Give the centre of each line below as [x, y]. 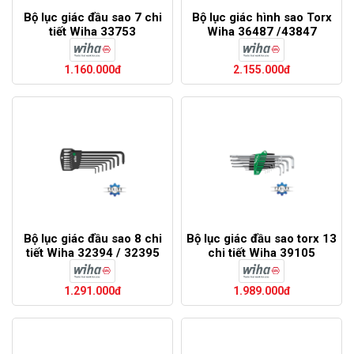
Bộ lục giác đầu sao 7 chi [92, 18]
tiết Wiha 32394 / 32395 [92, 253]
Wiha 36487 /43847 [262, 32]
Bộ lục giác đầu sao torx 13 [262, 239]
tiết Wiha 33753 [92, 32]
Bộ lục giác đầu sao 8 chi [92, 239]
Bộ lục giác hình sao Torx [262, 18]
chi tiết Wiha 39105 [262, 253]
